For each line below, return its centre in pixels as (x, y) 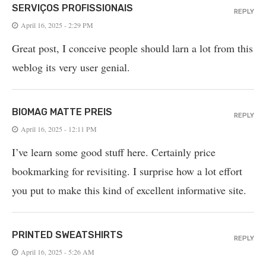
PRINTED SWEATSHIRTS (67, 235)
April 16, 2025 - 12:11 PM (59, 129)
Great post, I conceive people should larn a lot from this (132, 48)
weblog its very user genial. (71, 67)
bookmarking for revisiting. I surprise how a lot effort (127, 171)
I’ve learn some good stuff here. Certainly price (114, 152)
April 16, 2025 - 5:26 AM (58, 252)
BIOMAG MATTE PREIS (62, 112)
